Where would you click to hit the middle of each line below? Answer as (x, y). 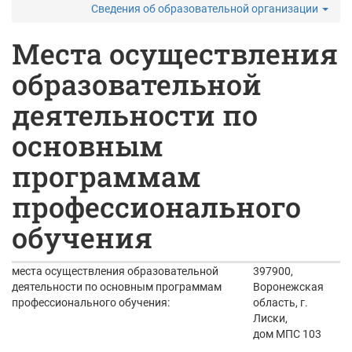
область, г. (280, 302)
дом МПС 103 (287, 334)
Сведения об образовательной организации (206, 9)
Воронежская (288, 287)
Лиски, (270, 318)
